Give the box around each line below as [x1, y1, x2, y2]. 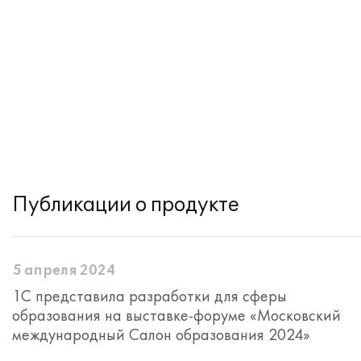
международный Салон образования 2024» [12, 324, 310, 345]
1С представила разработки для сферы [12, 285, 287, 306]
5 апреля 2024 [12, 263, 115, 279]
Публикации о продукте [12, 193, 239, 217]
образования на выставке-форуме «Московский [12, 305, 341, 326]
